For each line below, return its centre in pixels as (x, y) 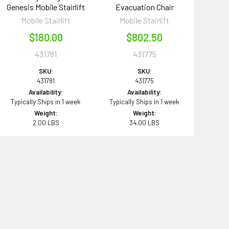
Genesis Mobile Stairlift (46, 7)
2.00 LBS (46, 122)
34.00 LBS (145, 122)
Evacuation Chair (144, 7)
